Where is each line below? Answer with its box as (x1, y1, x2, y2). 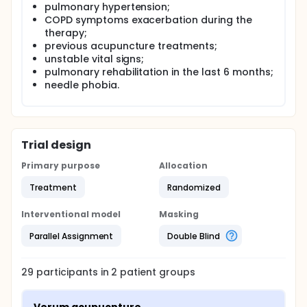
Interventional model (21, 208, 121, 220)
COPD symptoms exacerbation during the (45, 13, 252, 27)
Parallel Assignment (29, 230, 114, 242)
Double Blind (167, 230, 220, 242)
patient (117, 265, 157, 279)
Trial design (21, 137, 91, 153)
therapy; (45, 26, 87, 40)
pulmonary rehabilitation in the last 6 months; (45, 65, 273, 79)
